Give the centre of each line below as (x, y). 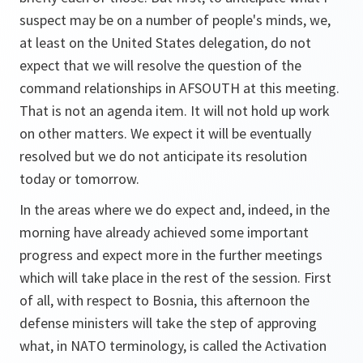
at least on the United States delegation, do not (165, 43)
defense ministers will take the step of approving (168, 323)
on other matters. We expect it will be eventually (165, 133)
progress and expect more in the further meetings (171, 255)
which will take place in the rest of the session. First (175, 278)
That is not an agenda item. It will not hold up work (175, 111)
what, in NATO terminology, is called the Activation (173, 346)
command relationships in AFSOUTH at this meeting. (179, 88)
